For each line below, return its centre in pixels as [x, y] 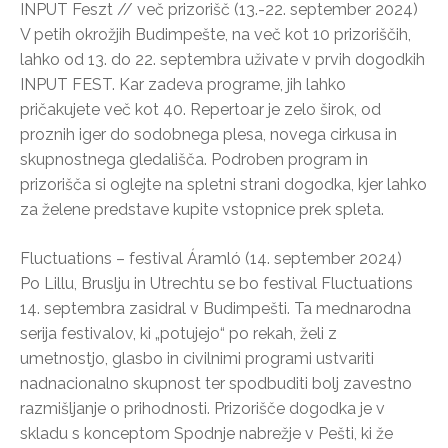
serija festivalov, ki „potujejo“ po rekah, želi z [178, 333]
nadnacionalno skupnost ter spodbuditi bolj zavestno [216, 383]
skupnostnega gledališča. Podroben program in [194, 159]
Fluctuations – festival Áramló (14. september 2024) [211, 258]
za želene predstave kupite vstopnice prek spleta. [202, 209]
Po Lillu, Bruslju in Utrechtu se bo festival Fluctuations [216, 283]
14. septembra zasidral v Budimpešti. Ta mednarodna [215, 308]
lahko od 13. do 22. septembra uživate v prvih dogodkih [222, 59]
